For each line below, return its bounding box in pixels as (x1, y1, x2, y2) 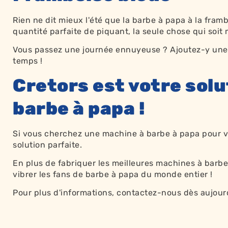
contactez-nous (117, 188, 181, 198)
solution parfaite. (13, 139, 82, 150)
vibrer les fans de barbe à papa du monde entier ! (13, 169, 213, 179)
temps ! (13, 56, 43, 66)
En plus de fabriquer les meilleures (13, 158, 156, 168)
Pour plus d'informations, (13, 188, 117, 198)
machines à (156, 158, 202, 168)
